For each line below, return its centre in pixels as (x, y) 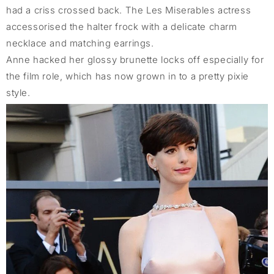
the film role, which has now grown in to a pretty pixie (128, 76)
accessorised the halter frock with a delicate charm (122, 27)
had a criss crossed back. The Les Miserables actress (129, 10)
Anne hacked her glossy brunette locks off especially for (135, 60)
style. (18, 93)
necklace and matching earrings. (80, 43)
